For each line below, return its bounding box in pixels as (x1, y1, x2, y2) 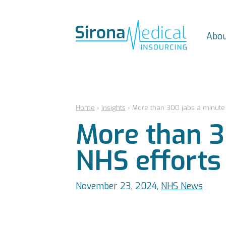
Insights (101, 103, 126, 112)
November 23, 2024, (76, 180, 161, 192)
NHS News (161, 180, 203, 192)
